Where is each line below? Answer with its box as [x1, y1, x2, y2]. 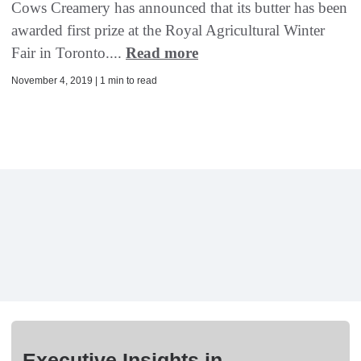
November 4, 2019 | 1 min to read [11, 75, 157, 87]
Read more [126, 44, 198, 62]
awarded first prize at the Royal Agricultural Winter [11, 22, 325, 39]
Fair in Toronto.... [11, 44, 126, 62]
